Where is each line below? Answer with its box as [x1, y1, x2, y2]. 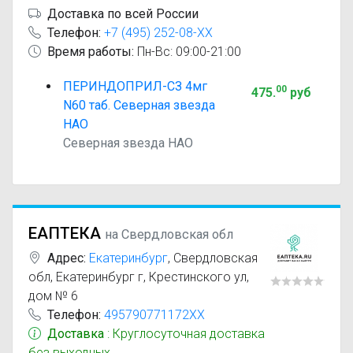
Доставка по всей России [47, 6, 199, 21]
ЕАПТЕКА [28, 224, 101, 243]
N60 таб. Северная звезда [63, 98, 215, 113]
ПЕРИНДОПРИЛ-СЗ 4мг [63, 79, 207, 94]
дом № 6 [28, 288, 78, 303]
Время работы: [47, 44, 134, 59]
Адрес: [47, 251, 86, 266]
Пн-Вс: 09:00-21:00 [134, 44, 241, 59]
